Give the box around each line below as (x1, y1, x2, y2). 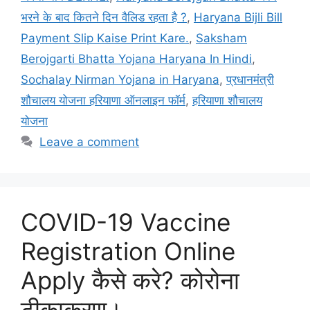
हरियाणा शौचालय (192, 93, 262, 107)
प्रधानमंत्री (226, 72, 274, 86)
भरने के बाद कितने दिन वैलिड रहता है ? (21, 10, 187, 24)
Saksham (196, 30, 247, 45)
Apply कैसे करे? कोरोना (21, 265, 239, 295)
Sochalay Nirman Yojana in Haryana (21, 72, 219, 86)
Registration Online (21, 236, 235, 266)
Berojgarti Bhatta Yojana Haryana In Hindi (21, 51, 252, 66)
